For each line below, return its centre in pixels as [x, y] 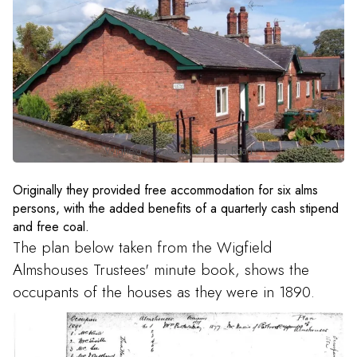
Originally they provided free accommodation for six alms [165, 190]
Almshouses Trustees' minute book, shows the [161, 270]
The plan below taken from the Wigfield [142, 247]
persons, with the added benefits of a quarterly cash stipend [176, 209]
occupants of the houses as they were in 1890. [164, 292]
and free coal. [51, 227]
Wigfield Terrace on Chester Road [178, 150]
